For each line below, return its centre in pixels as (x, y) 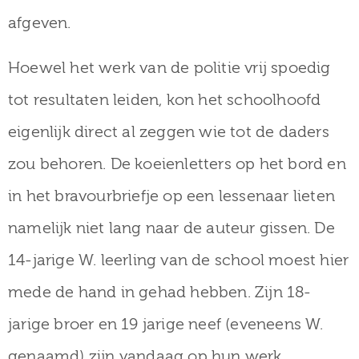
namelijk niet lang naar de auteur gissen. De (171, 228)
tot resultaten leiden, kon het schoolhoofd (165, 99)
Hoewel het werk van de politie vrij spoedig (169, 67)
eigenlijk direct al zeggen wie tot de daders (169, 131)
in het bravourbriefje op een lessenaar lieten (172, 196)
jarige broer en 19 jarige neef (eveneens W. (166, 324)
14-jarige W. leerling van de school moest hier (179, 260)
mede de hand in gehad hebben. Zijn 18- (160, 292)
